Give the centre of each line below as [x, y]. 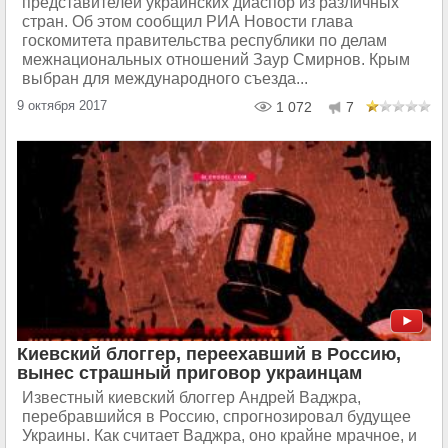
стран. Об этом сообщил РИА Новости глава [187, 21]
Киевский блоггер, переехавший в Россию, [209, 353]
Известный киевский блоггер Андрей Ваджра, [191, 397]
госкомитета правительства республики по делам [204, 40]
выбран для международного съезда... [165, 78]
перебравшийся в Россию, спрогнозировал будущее [216, 416]
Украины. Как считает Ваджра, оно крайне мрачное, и [219, 435]
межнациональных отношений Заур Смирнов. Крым [216, 59]
